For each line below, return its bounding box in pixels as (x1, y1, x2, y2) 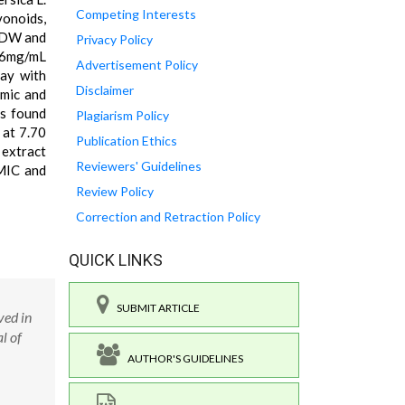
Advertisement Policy (76, 57, 198, 73)
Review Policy (76, 184, 154, 200)
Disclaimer (76, 82, 134, 99)
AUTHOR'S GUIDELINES (120, 351, 243, 365)
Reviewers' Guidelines (76, 158, 202, 174)
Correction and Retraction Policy (76, 209, 260, 225)
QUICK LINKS (69, 250, 163, 270)
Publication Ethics (76, 133, 177, 149)
